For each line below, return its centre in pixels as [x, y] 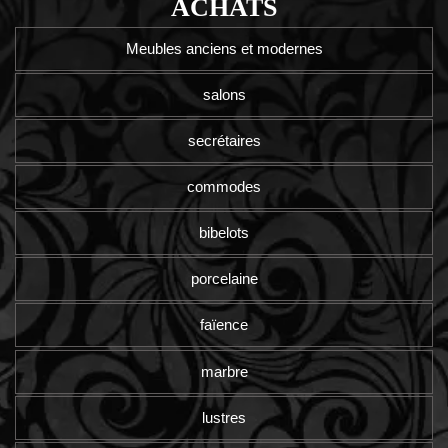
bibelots [224, 233]
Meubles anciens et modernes [224, 48]
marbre [224, 371]
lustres [224, 417]
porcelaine [224, 279]
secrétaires [224, 141]
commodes [224, 187]
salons [224, 95]
